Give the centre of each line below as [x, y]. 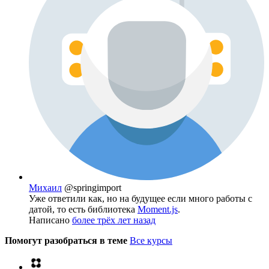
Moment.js [158, 210]
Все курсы [151, 241]
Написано [50, 220]
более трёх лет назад [114, 220]
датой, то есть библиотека [83, 210]
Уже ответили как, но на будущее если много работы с [141, 199]
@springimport [93, 188]
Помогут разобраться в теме [67, 241]
